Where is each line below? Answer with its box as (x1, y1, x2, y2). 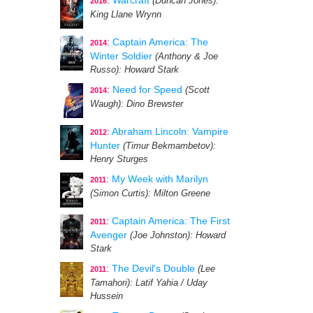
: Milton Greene (148, 189, 210, 198)
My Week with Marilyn (112, 173, 208, 184)
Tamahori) (90, 278, 130, 288)
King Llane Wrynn (90, 10, 161, 20)
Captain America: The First (112, 215, 230, 226)
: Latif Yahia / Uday (130, 278, 208, 288)
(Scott (185, 85, 210, 95)
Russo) (90, 65, 119, 75)
